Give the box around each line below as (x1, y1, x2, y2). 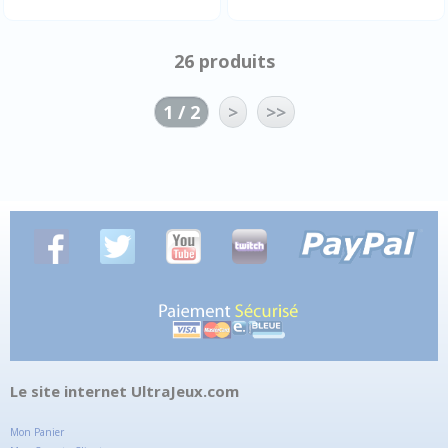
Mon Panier (10, 424, 64, 439)
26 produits (173, 49, 275, 73)
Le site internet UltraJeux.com (10, 380, 239, 401)
